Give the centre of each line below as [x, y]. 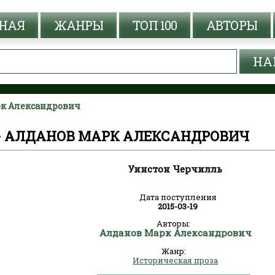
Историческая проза [176, 260]
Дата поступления [178, 197]
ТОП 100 [155, 25]
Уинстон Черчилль [176, 169]
